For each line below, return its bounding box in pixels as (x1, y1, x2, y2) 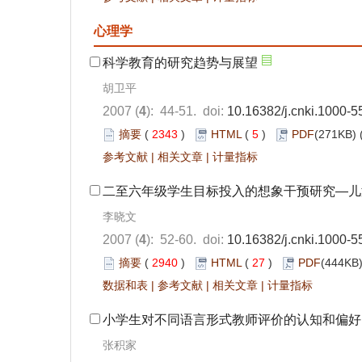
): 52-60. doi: (146, 233, 227, 246)
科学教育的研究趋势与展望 (103, 56, 258, 69)
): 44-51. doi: (146, 104, 227, 118)
